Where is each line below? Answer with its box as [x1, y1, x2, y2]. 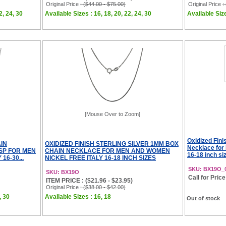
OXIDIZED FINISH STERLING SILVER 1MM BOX [45, 140, 179, 147]
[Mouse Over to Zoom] [84, 111, 140, 117]
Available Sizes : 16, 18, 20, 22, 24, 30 [45, 10, 151, 17]
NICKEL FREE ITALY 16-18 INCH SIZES [45, 154, 156, 161]
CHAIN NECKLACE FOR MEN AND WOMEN [45, 147, 170, 154]
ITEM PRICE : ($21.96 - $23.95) [46, 177, 133, 184]
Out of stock [187, 195, 220, 201]
